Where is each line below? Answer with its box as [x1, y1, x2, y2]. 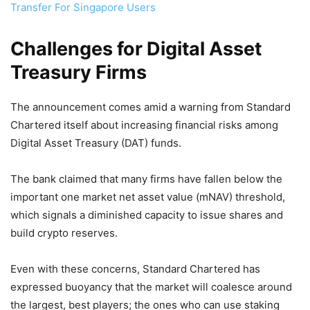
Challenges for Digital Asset [10, 37, 262, 60]
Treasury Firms [10, 60, 147, 84]
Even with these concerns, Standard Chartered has [10, 262, 260, 275]
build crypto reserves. [10, 226, 120, 239]
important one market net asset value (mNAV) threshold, [10, 190, 285, 203]
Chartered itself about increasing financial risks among [10, 118, 278, 131]
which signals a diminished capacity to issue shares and [10, 208, 283, 221]
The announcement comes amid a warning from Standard [10, 100, 291, 113]
